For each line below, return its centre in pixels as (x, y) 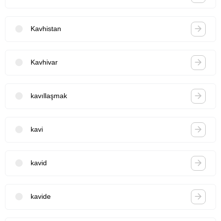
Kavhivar (44, 62)
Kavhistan (46, 29)
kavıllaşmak (49, 96)
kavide (41, 197)
